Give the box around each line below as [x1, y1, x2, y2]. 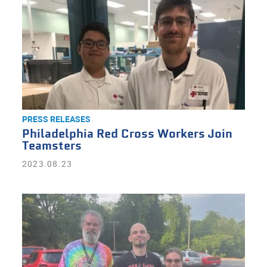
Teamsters [21, 138, 82, 154]
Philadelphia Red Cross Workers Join [21, 126, 232, 142]
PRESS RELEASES [21, 113, 91, 125]
